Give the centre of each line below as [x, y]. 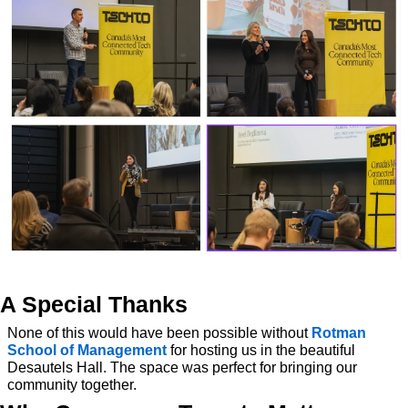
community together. [72, 385]
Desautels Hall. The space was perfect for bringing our [182, 368]
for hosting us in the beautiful [261, 351]
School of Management [87, 351]
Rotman [339, 333]
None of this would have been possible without [159, 333]
